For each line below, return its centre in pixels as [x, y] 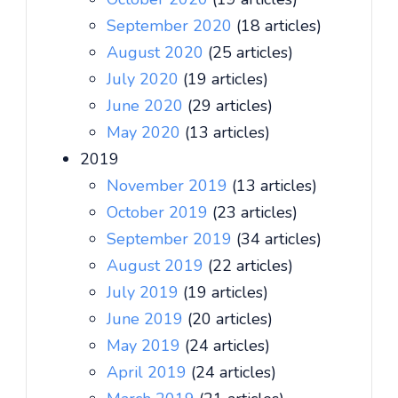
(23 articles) [255, 212]
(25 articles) [251, 52]
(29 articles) [230, 106]
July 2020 [145, 79]
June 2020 [147, 106]
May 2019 [146, 346]
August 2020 [157, 52]
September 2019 [171, 239]
